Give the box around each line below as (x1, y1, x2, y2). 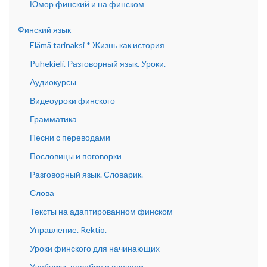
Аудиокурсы (30, 77, 76, 88)
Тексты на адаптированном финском (30, 206, 173, 217)
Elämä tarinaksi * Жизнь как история (30, 40, 164, 51)
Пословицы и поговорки (30, 151, 122, 162)
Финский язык (18, 24, 71, 35)
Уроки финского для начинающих (30, 243, 160, 254)
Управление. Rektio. (30, 225, 107, 235)
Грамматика (30, 114, 77, 125)
